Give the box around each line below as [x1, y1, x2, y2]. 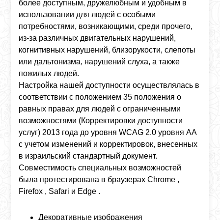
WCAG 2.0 [119, 128, 159, 137]
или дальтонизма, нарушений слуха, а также [19, 57, 180, 66]
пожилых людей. [19, 69, 80, 78]
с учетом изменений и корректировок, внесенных [19, 140, 198, 148]
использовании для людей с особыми [19, 10, 156, 19]
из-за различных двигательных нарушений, [19, 34, 176, 42]
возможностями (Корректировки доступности [19, 116, 183, 125]
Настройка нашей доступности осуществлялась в [19, 81, 200, 89]
